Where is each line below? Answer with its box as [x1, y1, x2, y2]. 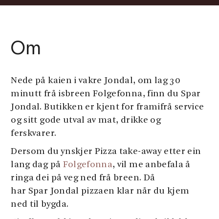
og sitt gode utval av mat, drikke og [11, 116, 161, 125]
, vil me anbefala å [112, 160, 191, 170]
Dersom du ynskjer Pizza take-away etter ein [11, 147, 201, 156]
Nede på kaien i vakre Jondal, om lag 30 [11, 76, 180, 86]
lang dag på [11, 160, 63, 170]
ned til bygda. [11, 200, 69, 209]
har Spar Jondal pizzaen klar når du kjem [11, 187, 190, 196]
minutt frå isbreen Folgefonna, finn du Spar [11, 89, 201, 99]
